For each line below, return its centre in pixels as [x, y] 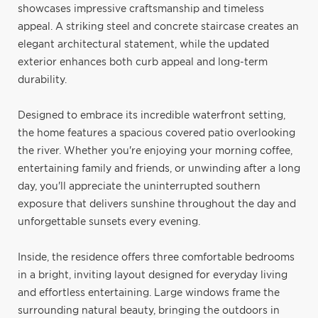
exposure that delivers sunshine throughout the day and [157, 204]
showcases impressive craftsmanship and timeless [141, 9]
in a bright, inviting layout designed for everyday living [153, 275]
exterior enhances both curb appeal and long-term [143, 62]
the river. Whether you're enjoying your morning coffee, [155, 151]
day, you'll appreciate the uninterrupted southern [139, 186]
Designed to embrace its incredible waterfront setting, [152, 115]
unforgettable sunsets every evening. [109, 222]
